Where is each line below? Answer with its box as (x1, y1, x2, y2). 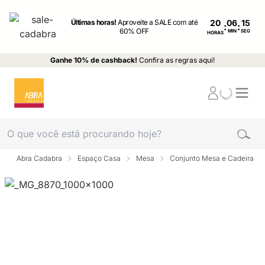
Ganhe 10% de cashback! (50, 56, 137, 64)
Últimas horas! (70, 18, 118, 27)
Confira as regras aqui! (139, 56, 215, 64)
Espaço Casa (77, 154, 121, 163)
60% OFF (119, 27, 149, 35)
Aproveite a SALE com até (118, 18, 198, 27)
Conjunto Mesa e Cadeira (170, 154, 254, 163)
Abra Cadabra (17, 154, 62, 163)
